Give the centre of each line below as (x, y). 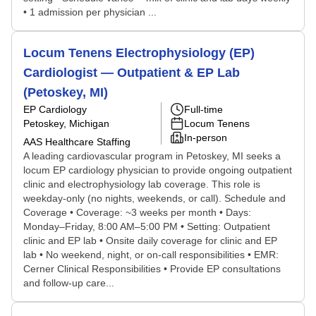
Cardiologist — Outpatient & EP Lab (132, 73)
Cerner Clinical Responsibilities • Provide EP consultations (152, 269)
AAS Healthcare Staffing (77, 142)
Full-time (203, 109)
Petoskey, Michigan (66, 123)
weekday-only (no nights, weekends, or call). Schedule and (154, 198)
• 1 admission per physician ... (90, 12)
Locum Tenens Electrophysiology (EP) (139, 53)
